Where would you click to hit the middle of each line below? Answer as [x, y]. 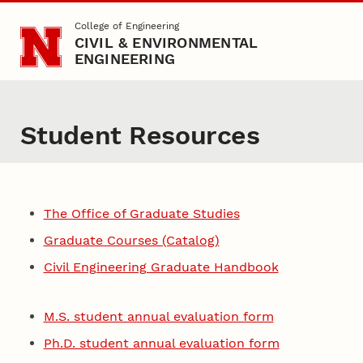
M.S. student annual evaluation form [158, 316]
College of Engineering [126, 26]
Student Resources [140, 135]
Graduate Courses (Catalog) [131, 240]
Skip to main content [73, 23]
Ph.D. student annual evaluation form [161, 343]
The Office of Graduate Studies [141, 213]
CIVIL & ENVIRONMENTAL [166, 43]
